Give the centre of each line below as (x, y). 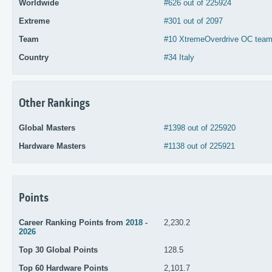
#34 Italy (179, 57)
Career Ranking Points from (72, 223)
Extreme (34, 21)
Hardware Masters (52, 146)
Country (34, 57)
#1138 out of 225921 (199, 146)
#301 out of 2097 (193, 21)
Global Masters (47, 128)
